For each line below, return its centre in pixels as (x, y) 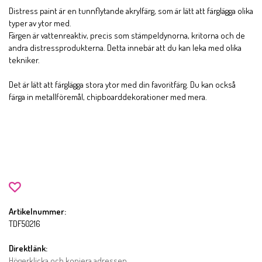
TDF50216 (25, 224)
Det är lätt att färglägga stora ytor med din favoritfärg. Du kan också (122, 84)
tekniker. (24, 60)
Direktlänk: (28, 249)
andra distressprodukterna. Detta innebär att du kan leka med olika (125, 47)
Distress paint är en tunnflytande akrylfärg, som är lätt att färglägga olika (131, 11)
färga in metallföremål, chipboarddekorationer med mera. (108, 96)
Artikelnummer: (37, 212)
